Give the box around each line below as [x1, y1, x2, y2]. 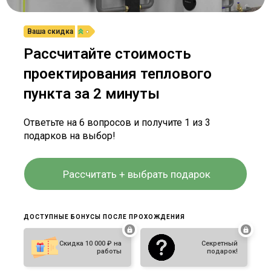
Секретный [201, 240, 238, 248]
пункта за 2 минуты [24, 85, 160, 103]
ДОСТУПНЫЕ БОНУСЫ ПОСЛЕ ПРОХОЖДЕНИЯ [24, 214, 186, 221]
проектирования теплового [24, 65, 212, 83]
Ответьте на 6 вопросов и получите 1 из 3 [24, 117, 211, 129]
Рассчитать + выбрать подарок [63, 168, 211, 180]
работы [96, 247, 122, 256]
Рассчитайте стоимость [24, 45, 192, 63]
